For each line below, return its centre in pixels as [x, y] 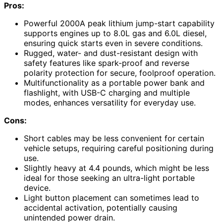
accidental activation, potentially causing [101, 207]
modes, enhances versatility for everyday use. [110, 102]
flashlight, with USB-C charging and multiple [107, 92]
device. [37, 188]
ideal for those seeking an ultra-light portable [109, 178]
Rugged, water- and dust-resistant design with [111, 53]
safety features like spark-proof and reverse [107, 63]
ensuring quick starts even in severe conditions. [113, 43]
